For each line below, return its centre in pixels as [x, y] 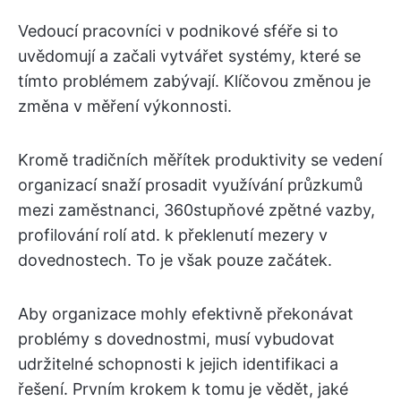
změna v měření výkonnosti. [125, 106]
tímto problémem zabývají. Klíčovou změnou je [194, 81]
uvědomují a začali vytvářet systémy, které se [189, 56]
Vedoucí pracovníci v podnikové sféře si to [178, 31]
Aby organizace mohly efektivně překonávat [186, 314]
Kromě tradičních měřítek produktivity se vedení [200, 160]
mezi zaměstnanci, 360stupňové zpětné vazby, [196, 210]
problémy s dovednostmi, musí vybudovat [176, 339]
